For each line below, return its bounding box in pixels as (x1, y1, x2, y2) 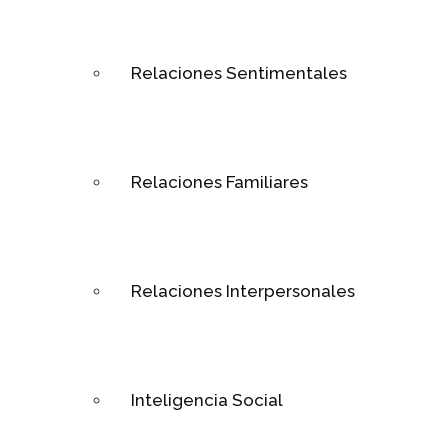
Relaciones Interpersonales (131, 281, 355, 302)
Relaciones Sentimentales (131, 63, 347, 84)
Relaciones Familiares (131, 172, 308, 193)
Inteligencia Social (131, 390, 283, 411)
